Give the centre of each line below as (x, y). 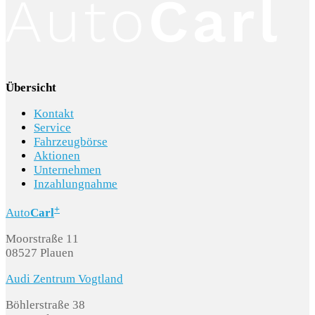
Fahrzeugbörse (71, 142)
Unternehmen (67, 170)
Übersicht (31, 88)
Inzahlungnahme (76, 184)
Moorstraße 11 (44, 239)
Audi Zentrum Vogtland (64, 279)
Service (52, 128)
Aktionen (57, 156)
